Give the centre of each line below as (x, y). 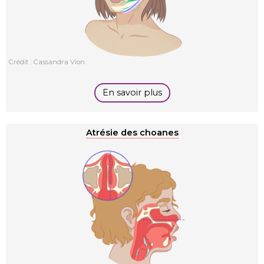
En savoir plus (132, 92)
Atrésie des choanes (132, 132)
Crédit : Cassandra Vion (47, 62)
